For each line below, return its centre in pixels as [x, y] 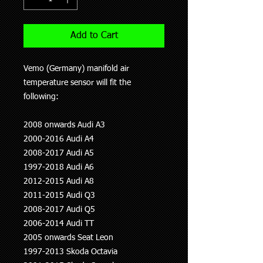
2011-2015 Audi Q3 [59, 196]
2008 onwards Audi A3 [64, 125]
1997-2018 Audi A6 [59, 168]
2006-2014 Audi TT [59, 224]
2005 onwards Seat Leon [68, 238]
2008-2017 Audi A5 [59, 154]
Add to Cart [94, 36]
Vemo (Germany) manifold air [76, 69]
